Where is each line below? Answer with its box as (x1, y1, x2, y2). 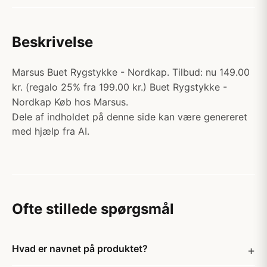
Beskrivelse (12, 33, 93, 51)
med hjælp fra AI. (12, 125, 89, 137)
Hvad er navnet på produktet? (12, 243, 148, 254)
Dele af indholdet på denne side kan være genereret (12, 111, 247, 123)
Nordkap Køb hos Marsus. (12, 96, 128, 108)
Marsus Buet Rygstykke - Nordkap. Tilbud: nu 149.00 (12, 66, 250, 78)
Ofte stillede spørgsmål (12, 200, 174, 218)
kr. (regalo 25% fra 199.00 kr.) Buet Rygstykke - (12, 81, 227, 93)
